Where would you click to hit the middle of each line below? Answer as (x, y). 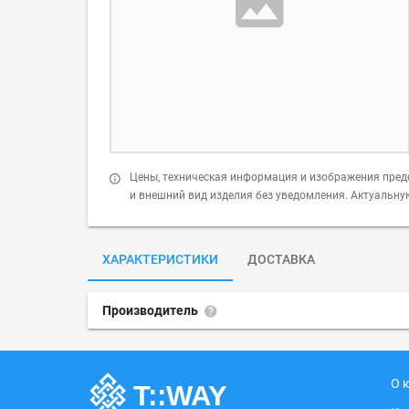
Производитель (152, 310)
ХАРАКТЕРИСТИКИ (160, 259)
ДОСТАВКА (281, 259)
